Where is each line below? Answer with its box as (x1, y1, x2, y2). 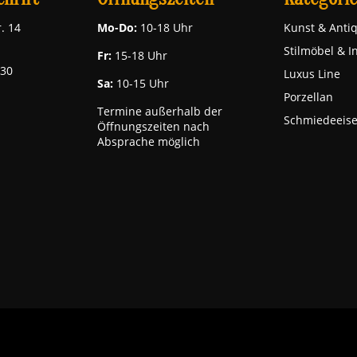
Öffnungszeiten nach (97, 119, 210, 134)
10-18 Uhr (140, 20, 193, 35)
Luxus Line (284, 66, 340, 81)
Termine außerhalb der (97, 104, 222, 119)
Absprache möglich (97, 134, 200, 149)
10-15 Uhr (116, 76, 169, 91)
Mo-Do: (97, 20, 140, 35)
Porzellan (284, 89, 333, 104)
